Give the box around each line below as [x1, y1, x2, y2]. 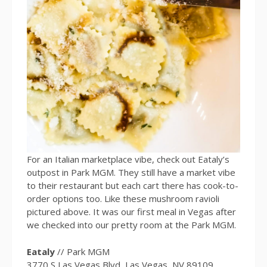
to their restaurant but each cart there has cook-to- [27, 179, 238, 192]
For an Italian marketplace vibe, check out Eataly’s [27, 153, 229, 166]
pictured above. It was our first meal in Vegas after [27, 206, 236, 218]
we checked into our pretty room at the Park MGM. [27, 219, 236, 231]
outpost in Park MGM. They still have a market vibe [27, 166, 235, 179]
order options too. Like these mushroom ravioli [27, 193, 219, 205]
